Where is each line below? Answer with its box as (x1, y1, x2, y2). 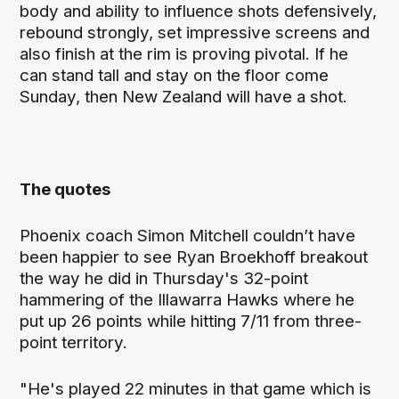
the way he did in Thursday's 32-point (20, 268, 309, 289)
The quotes (20, 179, 111, 200)
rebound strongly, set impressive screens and (20, 21, 370, 43)
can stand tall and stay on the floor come (20, 64, 330, 85)
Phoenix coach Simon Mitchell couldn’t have (20, 225, 356, 247)
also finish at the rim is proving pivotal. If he (20, 43, 349, 64)
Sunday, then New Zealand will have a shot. (20, 85, 348, 107)
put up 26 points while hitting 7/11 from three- (20, 311, 362, 332)
